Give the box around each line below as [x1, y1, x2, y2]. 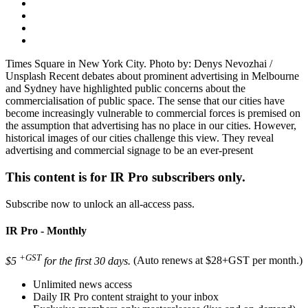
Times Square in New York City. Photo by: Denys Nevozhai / [5, 58, 272, 70]
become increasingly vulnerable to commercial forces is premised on [5, 107, 300, 120]
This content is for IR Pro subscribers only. [5, 170, 245, 185]
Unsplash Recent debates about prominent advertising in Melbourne [5, 70, 299, 82]
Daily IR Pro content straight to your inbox [33, 290, 219, 302]
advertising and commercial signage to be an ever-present [5, 144, 253, 157]
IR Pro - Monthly [5, 225, 87, 237]
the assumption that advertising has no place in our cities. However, [5, 120, 296, 132]
